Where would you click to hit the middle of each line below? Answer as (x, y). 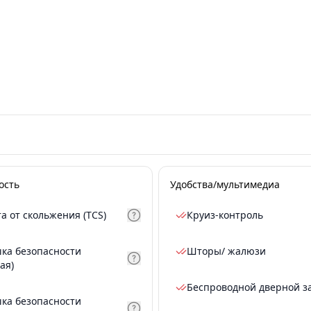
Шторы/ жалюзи (226, 251)
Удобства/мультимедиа (225, 184)
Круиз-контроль (225, 215)
